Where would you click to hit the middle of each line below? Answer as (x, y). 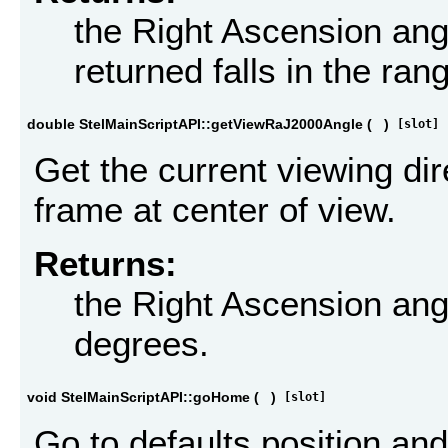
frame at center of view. (215, 209)
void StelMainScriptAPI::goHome (138, 397)
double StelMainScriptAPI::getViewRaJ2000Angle (195, 124)
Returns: (105, 264)
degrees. (141, 344)
